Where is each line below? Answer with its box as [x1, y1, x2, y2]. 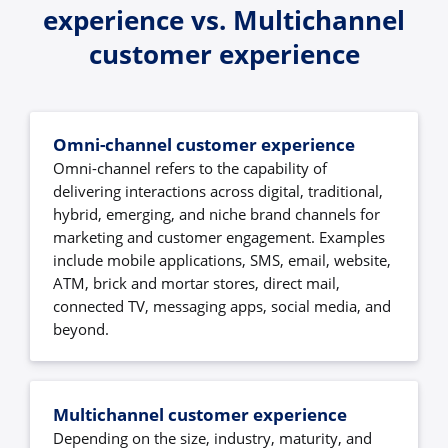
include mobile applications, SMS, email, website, [53, 249, 392, 270]
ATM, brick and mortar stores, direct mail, [53, 272, 341, 293]
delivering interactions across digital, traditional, [53, 180, 384, 201]
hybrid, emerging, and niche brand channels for [53, 203, 381, 224]
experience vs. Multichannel [43, 2, 405, 39]
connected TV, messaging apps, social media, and [53, 295, 392, 316]
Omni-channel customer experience [53, 132, 356, 156]
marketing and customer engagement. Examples [53, 226, 386, 247]
